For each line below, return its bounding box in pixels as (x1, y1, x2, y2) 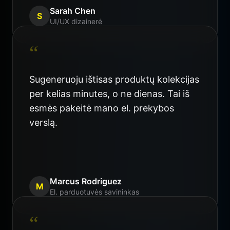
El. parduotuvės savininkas (50, 187, 139, 197)
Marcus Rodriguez (50, 176, 122, 187)
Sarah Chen (50, 6, 95, 16)
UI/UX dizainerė (50, 17, 102, 26)
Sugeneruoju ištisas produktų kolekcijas (29, 74, 199, 85)
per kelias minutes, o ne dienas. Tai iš (29, 88, 189, 100)
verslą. (29, 117, 57, 128)
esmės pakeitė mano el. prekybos (29, 103, 174, 114)
